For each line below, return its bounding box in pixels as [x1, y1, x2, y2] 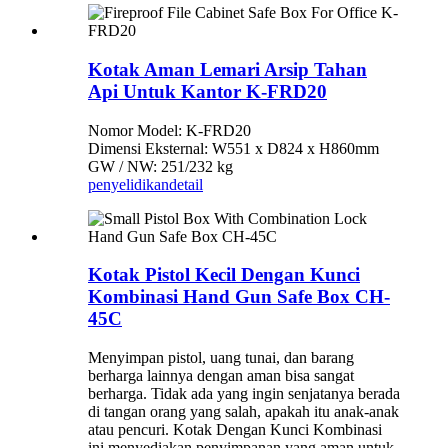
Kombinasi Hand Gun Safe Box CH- [88, 286, 390, 308]
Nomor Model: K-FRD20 [88, 121, 251, 139]
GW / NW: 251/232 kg [88, 157, 233, 175]
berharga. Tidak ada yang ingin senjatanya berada [88, 385, 400, 403]
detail [169, 175, 203, 193]
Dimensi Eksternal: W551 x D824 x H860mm [88, 139, 379, 157]
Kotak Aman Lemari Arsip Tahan [88, 58, 367, 80]
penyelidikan [88, 175, 169, 193]
